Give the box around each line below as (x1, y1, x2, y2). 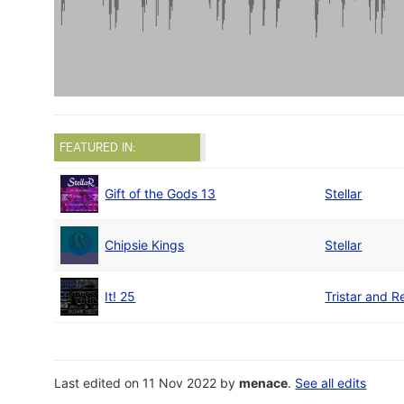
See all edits (295, 375, 367, 391)
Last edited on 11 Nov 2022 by (54, 375, 240, 391)
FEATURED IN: (60, 140, 137, 155)
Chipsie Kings (105, 237, 185, 253)
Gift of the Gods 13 (105, 186, 216, 202)
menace (239, 375, 289, 391)
